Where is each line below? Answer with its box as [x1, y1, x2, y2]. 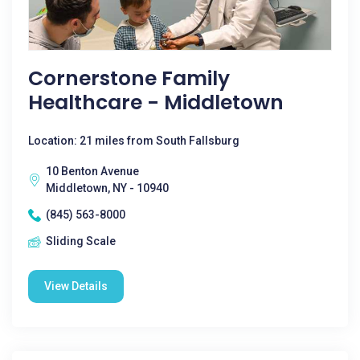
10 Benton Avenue [46, 165, 139, 178]
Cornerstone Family [28, 64, 230, 92]
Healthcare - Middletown [28, 88, 284, 117]
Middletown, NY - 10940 [46, 182, 169, 194]
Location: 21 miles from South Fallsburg [28, 134, 239, 147]
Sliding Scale [46, 235, 116, 247]
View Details [44, 280, 108, 292]
